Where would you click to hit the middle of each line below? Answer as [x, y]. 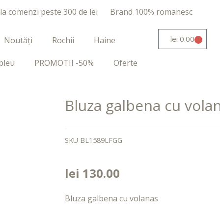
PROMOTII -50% [64, 63]
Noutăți [18, 40]
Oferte [126, 63]
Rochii [63, 40]
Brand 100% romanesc [151, 12]
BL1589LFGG [101, 140]
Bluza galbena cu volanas [111, 198]
